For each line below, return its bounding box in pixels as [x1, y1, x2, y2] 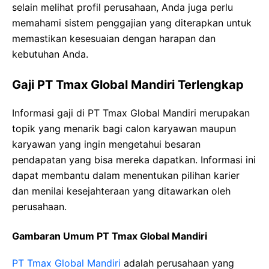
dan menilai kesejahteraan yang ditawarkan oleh [12, 184, 231, 197]
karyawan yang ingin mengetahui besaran [12, 138, 201, 150]
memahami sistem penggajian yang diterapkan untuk [12, 16, 252, 29]
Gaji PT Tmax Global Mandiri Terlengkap [12, 77, 244, 92]
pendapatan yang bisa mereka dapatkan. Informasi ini [12, 153, 256, 166]
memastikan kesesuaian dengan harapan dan [12, 32, 216, 44]
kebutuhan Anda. [12, 47, 88, 60]
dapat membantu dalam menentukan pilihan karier [12, 169, 240, 181]
